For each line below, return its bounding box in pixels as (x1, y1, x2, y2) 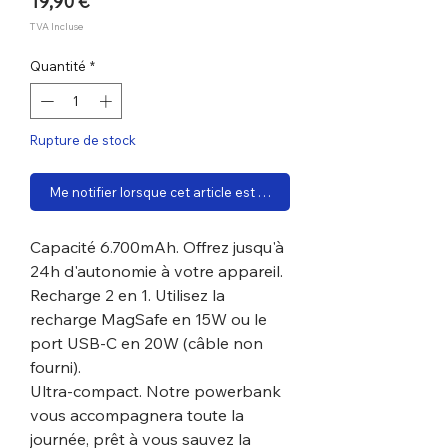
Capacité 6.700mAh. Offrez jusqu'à (30, 236, 284, 257)
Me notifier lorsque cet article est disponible (49, 183, 322, 200)
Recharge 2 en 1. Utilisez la (30, 284, 225, 305)
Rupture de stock (30, 131, 136, 148)
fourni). (30, 356, 81, 377)
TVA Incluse (30, 20, 83, 33)
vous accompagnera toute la (30, 404, 244, 425)
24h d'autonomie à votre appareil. (30, 260, 283, 281)
